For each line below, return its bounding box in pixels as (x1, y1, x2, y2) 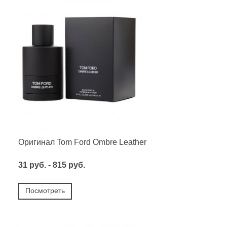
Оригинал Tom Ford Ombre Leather (18, 138, 146, 147)
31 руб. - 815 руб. (18, 161, 85, 170)
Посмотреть (25, 186, 65, 195)
